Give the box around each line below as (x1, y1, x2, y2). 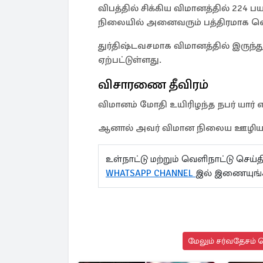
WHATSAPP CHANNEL (106, 167, 195, 180)
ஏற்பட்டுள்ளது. (98, 54, 161, 66)
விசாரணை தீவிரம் (98, 76, 208, 93)
